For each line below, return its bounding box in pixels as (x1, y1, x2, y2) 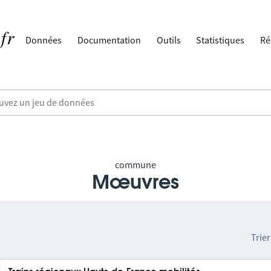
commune (115, 158, 156, 171)
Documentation (77, 34, 142, 46)
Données (25, 34, 62, 46)
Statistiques (196, 34, 245, 46)
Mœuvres (92, 173, 179, 192)
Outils (156, 34, 181, 46)
